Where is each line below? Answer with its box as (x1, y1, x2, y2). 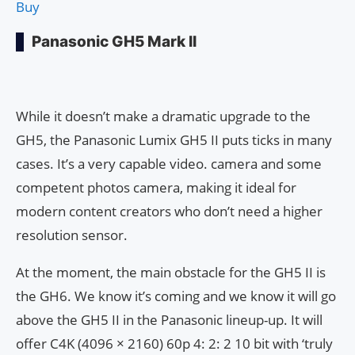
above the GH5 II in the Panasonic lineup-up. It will (16, 311, 323, 330)
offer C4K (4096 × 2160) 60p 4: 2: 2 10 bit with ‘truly (16, 334, 333, 353)
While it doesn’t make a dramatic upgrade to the (16, 107, 311, 126)
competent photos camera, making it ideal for (16, 178, 296, 197)
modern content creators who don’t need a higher (16, 202, 323, 221)
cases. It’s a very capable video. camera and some (16, 155, 322, 174)
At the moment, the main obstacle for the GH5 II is (16, 263, 326, 282)
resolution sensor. (16, 226, 128, 245)
